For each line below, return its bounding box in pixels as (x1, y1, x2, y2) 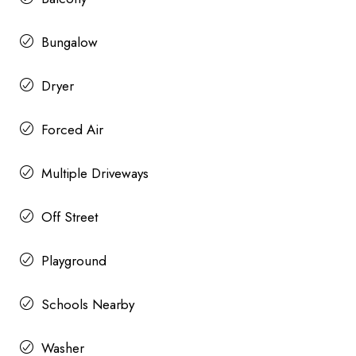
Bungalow (41, 32, 98, 52)
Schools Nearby (41, 294, 134, 314)
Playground (41, 250, 106, 270)
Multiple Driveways (41, 163, 149, 183)
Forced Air (41, 119, 103, 139)
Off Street (41, 207, 98, 226)
